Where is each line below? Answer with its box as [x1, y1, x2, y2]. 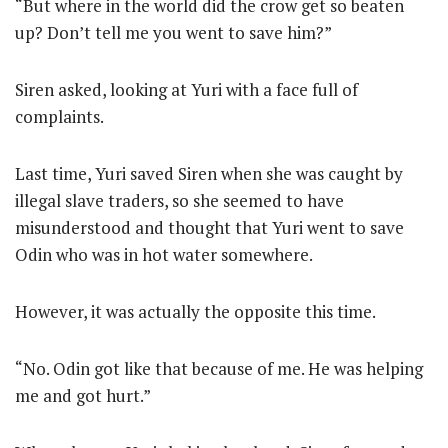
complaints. [15, 105, 104, 128]
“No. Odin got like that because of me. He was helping [15, 357, 423, 380]
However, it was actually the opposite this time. [15, 300, 376, 323]
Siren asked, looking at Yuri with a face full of [15, 78, 358, 101]
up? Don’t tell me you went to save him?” [15, 21, 332, 44]
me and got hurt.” [15, 384, 151, 407]
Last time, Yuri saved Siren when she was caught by [15, 162, 403, 185]
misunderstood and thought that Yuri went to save [15, 216, 404, 239]
